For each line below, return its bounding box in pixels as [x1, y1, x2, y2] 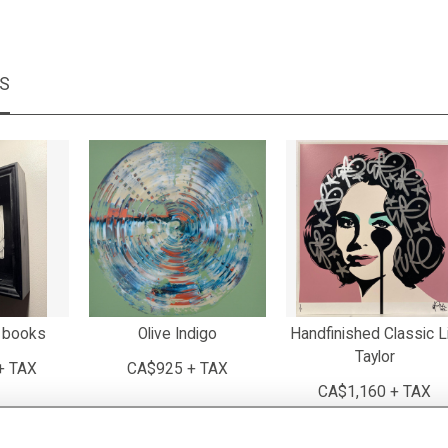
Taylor [354, 348, 395, 366]
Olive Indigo [138, 325, 217, 343]
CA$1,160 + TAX [318, 383, 431, 401]
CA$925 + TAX [127, 360, 228, 378]
